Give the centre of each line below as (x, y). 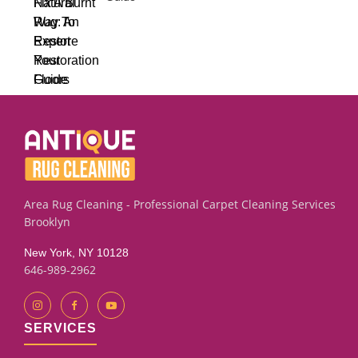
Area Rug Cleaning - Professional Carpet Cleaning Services (180, 204)
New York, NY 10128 (76, 253)
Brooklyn (47, 222)
